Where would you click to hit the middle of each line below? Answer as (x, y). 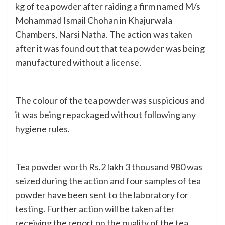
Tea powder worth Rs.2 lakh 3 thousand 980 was (109, 166)
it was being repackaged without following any (105, 114)
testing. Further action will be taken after (95, 209)
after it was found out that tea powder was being (110, 48)
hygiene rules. (42, 128)
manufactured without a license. (78, 62)
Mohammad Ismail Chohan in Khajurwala (94, 20)
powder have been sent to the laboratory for (102, 195)
